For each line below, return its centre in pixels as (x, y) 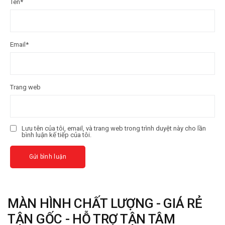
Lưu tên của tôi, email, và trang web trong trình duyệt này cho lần (114, 128)
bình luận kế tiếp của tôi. (57, 135)
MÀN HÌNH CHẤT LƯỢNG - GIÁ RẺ (105, 203)
